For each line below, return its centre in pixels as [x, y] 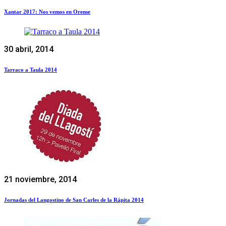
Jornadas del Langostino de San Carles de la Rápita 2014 [74, 200]
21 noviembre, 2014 [40, 179]
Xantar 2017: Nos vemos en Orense [47, 11]
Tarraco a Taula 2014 [31, 69]
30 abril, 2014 [29, 49]
